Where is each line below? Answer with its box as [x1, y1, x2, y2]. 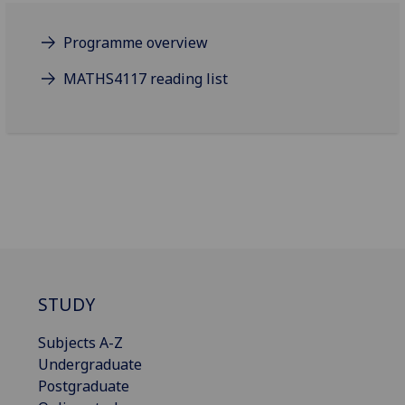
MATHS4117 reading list [63, 69, 229, 89]
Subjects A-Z [38, 333, 123, 353]
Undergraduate [38, 354, 142, 375]
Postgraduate [38, 376, 129, 397]
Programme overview [63, 33, 209, 53]
